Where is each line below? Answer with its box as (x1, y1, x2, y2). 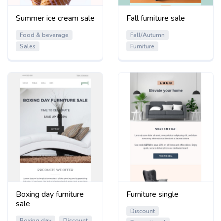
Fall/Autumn (130, 31, 165, 39)
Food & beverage (20, 31, 69, 39)
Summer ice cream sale (16, 12, 95, 24)
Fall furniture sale (126, 12, 185, 24)
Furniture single (126, 188, 179, 200)
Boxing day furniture (16, 188, 84, 200)
